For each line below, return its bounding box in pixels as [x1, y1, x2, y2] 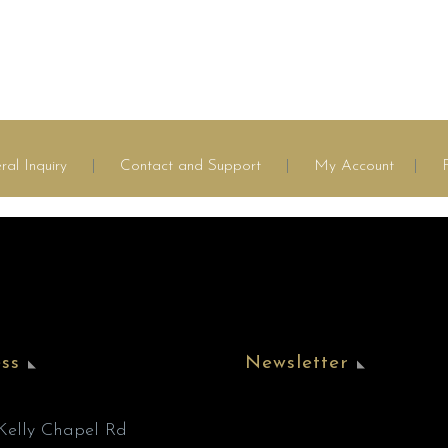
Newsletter [245, 353, 349, 373]
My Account [314, 158, 394, 174]
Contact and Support [115, 158, 261, 174]
